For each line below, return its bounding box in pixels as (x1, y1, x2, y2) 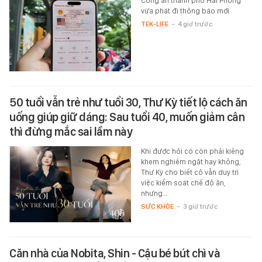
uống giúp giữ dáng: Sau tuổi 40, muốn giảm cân (9, 110, 244, 125)
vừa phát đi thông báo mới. (140, 6, 231, 16)
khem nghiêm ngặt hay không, (140, 157, 241, 167)
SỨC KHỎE (140, 202, 174, 211)
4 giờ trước (177, 20, 212, 29)
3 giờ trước (182, 202, 218, 211)
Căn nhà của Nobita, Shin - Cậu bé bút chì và (9, 246, 220, 261)
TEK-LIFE (140, 20, 168, 29)
